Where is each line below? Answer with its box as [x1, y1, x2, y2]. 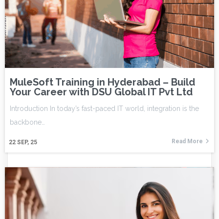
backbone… [10, 118, 45, 126]
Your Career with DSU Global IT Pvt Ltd [10, 86, 193, 98]
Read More [172, 137, 203, 145]
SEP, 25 [17, 138, 37, 146]
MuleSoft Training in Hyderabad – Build [10, 76, 195, 88]
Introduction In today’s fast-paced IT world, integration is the [10, 104, 199, 112]
